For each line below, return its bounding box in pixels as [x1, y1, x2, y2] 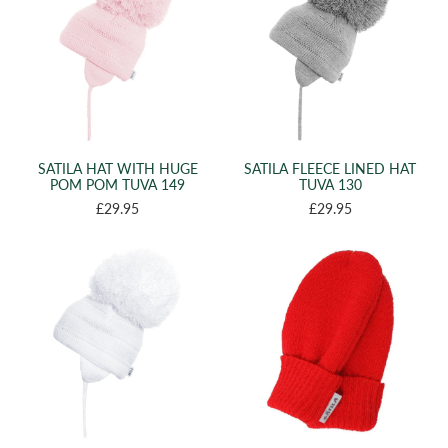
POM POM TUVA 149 [50, 175, 186, 193]
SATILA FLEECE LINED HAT [244, 159, 417, 177]
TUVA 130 [298, 175, 362, 193]
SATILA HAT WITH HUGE [37, 159, 198, 177]
